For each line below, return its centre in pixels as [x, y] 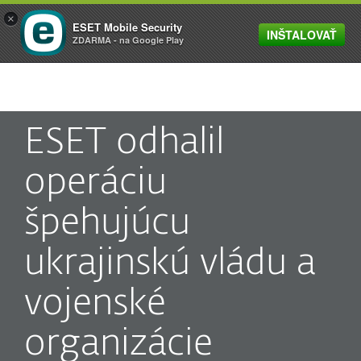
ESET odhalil [124, 143]
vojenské [95, 304]
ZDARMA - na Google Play [128, 40]
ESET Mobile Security [127, 27]
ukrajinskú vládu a [170, 264]
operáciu [95, 183]
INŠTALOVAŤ [302, 35]
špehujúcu [107, 224]
